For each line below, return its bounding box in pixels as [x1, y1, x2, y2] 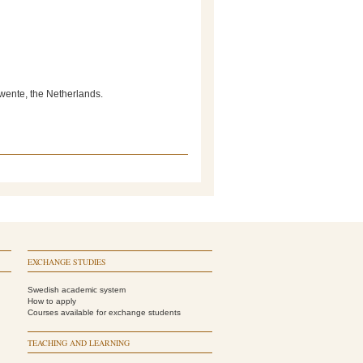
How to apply [28, 297, 76, 305]
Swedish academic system [28, 285, 126, 294]
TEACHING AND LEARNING [28, 337, 130, 348]
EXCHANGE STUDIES [28, 256, 106, 267]
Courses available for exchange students [28, 308, 181, 317]
